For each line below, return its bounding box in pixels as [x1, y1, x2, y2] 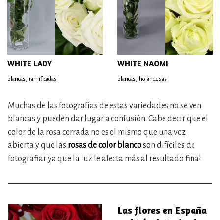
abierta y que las [8, 141, 68, 150]
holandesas [139, 76, 167, 82]
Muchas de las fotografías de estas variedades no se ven [8, 101, 201, 110]
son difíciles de [141, 141, 195, 150]
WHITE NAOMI [117, 58, 168, 68]
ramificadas [29, 76, 56, 82]
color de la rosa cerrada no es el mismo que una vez [8, 128, 186, 137]
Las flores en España [118, 204, 207, 216]
